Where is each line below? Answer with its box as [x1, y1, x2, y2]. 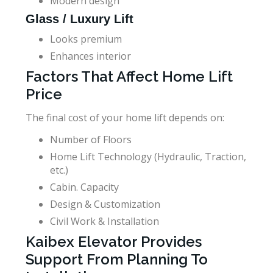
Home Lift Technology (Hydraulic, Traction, [50, 149, 246, 163]
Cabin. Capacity [50, 180, 119, 194]
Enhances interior [50, 49, 131, 63]
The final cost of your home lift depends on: [26, 110, 224, 124]
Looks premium [50, 32, 122, 46]
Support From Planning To [26, 250, 208, 268]
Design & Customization [50, 197, 160, 211]
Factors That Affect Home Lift [26, 67, 233, 85]
